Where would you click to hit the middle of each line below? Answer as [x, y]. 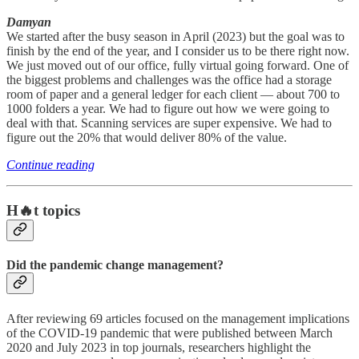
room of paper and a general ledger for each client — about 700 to [173, 95]
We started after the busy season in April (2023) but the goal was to [175, 37]
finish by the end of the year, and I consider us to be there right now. [178, 51]
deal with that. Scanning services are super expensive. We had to [169, 123]
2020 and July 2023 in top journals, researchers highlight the [159, 347]
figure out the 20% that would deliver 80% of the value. [147, 138]
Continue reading [50, 165]
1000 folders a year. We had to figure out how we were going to [168, 109]
